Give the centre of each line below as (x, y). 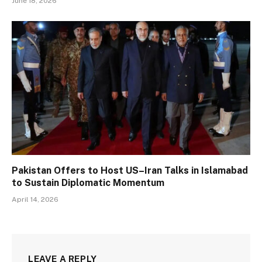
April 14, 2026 (35, 200)
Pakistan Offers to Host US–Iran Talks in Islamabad (130, 171)
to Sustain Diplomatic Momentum (88, 183)
